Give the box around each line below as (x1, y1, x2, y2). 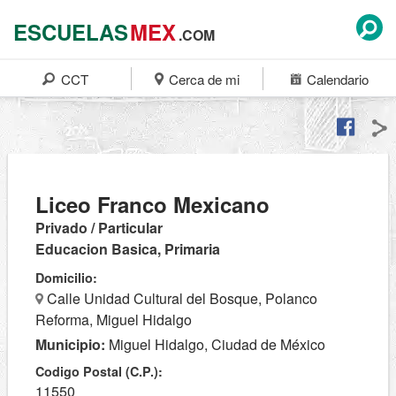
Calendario (302, 70, 369, 88)
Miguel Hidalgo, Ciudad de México (105, 334, 325, 354)
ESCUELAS (13, 17, 128, 47)
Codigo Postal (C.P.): (35, 362, 163, 380)
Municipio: (35, 334, 105, 354)
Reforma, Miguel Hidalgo (35, 309, 192, 330)
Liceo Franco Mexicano (35, 189, 270, 219)
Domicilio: (35, 269, 97, 286)
